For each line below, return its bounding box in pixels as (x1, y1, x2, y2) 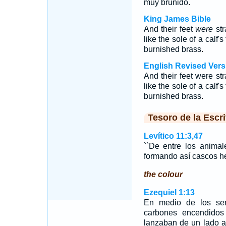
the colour (143, 170, 183, 179)
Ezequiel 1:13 (143, 188, 195, 197)
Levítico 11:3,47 (143, 132, 203, 140)
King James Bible (143, 15, 211, 23)
